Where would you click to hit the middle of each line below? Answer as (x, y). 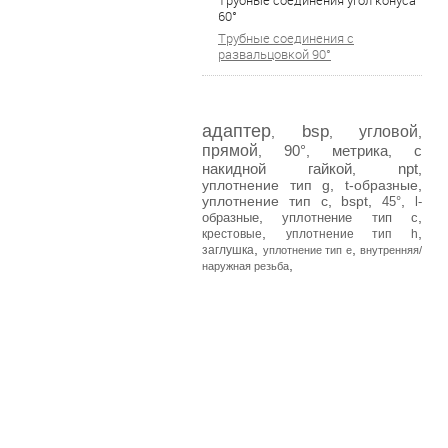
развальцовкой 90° (274, 54)
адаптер (236, 131)
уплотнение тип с (265, 201)
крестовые (232, 234)
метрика (360, 150)
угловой (388, 131)
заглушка (228, 250)
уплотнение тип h (352, 234)
